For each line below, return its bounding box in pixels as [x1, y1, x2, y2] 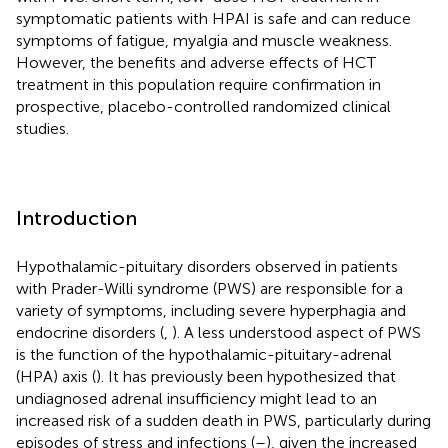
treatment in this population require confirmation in [16, 74, 381, 94]
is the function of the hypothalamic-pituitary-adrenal [16, 344, 392, 364]
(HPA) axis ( [16, 366, 96, 386]
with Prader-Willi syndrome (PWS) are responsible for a [16, 278, 403, 298]
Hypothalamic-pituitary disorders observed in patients [16, 256, 398, 276]
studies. [16, 118, 69, 138]
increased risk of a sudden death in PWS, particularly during [16, 410, 431, 430]
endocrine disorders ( [16, 322, 164, 342]
